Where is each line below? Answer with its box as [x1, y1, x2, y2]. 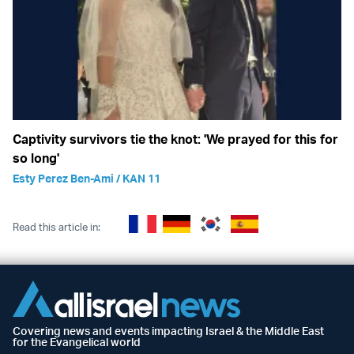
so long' [13, 150, 59, 166]
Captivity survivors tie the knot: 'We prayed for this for [13, 131, 338, 147]
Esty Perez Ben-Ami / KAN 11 [13, 171, 160, 185]
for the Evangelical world [13, 334, 141, 348]
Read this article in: [13, 220, 100, 233]
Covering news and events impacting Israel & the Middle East [13, 323, 324, 337]
